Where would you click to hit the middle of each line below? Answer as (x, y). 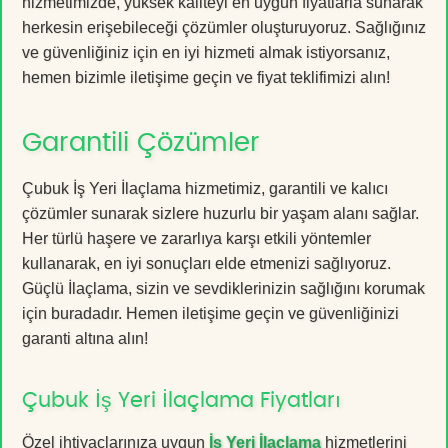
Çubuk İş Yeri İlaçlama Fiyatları (181, 400)
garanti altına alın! (85, 338)
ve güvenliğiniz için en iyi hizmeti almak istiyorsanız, (206, 52)
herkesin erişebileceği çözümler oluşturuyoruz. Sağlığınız (224, 27)
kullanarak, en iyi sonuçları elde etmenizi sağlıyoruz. (206, 263)
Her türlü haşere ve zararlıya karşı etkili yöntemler (196, 238)
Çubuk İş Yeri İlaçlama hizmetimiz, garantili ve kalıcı (205, 188)
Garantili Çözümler (141, 142)
